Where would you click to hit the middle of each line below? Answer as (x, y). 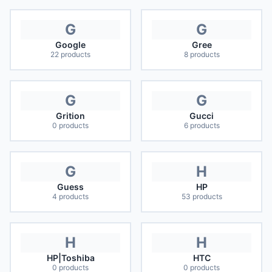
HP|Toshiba (70, 258)
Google (70, 45)
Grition (70, 116)
